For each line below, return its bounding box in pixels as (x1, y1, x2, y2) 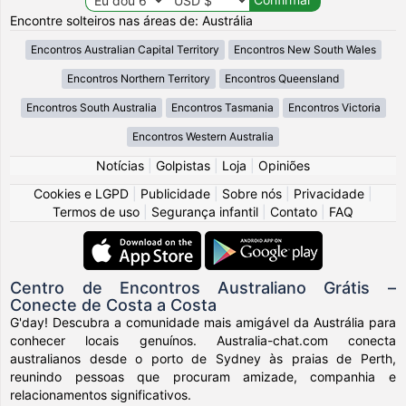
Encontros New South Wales (233, 42, 376, 56)
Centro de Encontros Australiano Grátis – (10, 277, 396, 297)
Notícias (96, 157, 144, 173)
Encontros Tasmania (170, 100, 274, 114)
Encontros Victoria (287, 100, 381, 114)
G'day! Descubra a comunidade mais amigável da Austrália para (10, 314, 396, 330)
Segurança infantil (151, 203, 258, 219)
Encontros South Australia (25, 100, 157, 114)
